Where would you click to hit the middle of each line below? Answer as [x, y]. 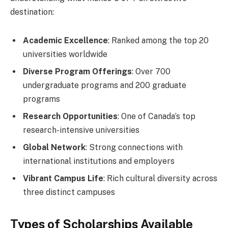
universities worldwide [65, 54]
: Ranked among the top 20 [158, 40]
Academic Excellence [65, 40]
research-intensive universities [81, 130]
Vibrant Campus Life [63, 178]
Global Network [54, 147]
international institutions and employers [99, 161]
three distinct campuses [69, 192]
